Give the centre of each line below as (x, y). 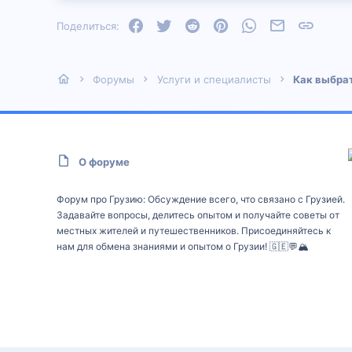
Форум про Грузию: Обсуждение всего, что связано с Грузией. (201, 199)
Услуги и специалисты (214, 79)
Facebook (167, 24)
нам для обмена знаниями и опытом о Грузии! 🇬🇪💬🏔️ (183, 246)
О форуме (104, 162)
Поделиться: (88, 26)
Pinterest (251, 24)
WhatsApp (282, 24)
